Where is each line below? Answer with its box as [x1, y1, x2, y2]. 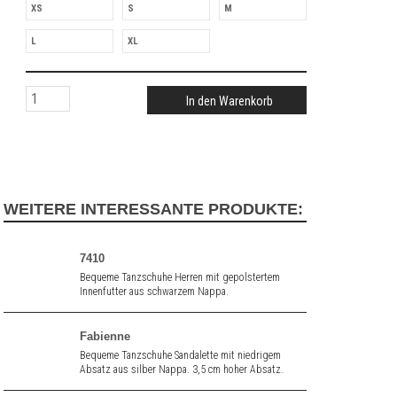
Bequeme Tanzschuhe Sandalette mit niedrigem [79, 349, 281, 362]
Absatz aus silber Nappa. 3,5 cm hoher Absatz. [79, 363, 284, 376]
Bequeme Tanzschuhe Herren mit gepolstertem [79, 271, 280, 284]
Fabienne [79, 330, 130, 343]
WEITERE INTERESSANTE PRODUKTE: [4, 200, 303, 218]
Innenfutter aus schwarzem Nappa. [79, 285, 231, 298]
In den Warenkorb [185, 94, 273, 108]
